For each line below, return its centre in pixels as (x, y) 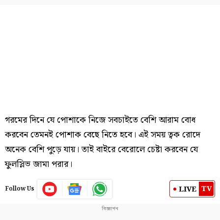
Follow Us (20, 189)
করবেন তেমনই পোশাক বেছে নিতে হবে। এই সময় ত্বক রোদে (103, 135)
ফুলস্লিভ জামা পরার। (39, 164)
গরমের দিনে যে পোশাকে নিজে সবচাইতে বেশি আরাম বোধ (100, 120)
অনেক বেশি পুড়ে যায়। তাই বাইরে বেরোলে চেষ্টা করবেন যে (101, 149)
